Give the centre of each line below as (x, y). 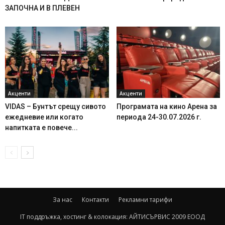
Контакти (95, 199)
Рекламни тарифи (145, 199)
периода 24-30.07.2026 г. (159, 117)
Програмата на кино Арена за (166, 106)
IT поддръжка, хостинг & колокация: (75, 216)
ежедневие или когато (44, 117)
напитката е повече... (41, 127)
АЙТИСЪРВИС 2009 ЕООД (167, 216)
